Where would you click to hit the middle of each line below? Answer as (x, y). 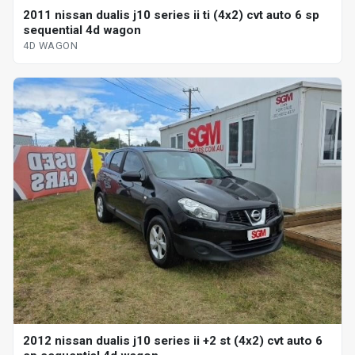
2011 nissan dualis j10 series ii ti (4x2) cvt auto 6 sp (171, 15)
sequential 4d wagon (82, 31)
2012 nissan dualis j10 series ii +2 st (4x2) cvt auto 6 (173, 340)
